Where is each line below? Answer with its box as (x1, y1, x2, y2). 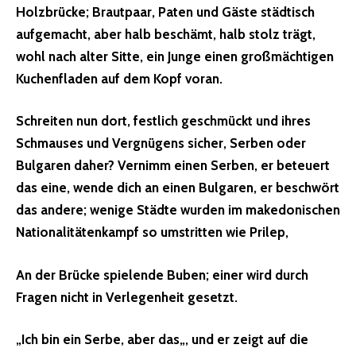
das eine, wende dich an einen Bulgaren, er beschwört (16, 180, 339, 196)
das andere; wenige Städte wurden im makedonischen (16, 202, 340, 219)
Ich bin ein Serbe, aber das (21, 331, 180, 348)
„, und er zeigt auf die (180, 331, 308, 348)
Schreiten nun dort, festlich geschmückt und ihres (16, 113, 311, 130)
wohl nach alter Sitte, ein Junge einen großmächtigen (16, 48, 334, 64)
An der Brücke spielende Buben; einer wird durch (16, 266, 308, 283)
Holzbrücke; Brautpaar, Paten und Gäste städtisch (16, 3, 315, 20)
